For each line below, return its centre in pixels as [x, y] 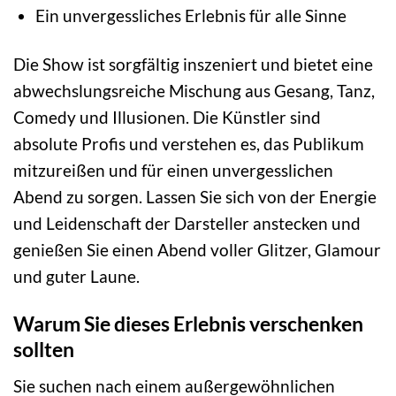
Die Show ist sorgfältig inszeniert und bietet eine [193, 64]
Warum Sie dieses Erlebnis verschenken [188, 324]
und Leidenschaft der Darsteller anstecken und [187, 223]
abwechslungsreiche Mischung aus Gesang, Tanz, [194, 90]
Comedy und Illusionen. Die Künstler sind [167, 117]
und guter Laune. [76, 276]
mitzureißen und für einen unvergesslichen [173, 170]
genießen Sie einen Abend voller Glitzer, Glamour [197, 249]
